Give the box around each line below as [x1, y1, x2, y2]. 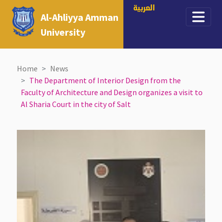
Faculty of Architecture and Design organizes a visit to [21, 87, 203, 98]
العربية [133, 5, 156, 12]
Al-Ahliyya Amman [41, 11, 119, 23]
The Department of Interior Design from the [29, 75, 181, 86]
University [41, 26, 86, 38]
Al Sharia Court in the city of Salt [21, 99, 131, 110]
